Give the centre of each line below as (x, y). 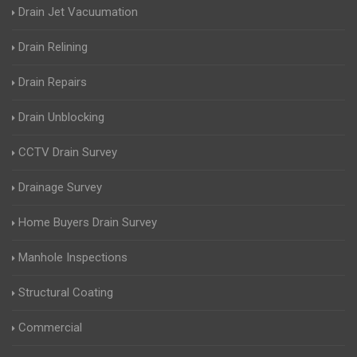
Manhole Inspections (73, 258)
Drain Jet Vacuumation (78, 12)
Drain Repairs (53, 82)
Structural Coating (66, 293)
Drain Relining (53, 47)
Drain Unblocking (61, 118)
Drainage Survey (60, 188)
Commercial (50, 328)
